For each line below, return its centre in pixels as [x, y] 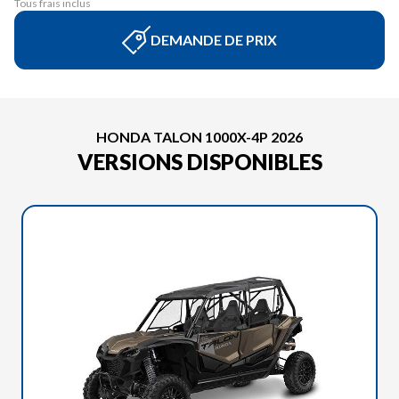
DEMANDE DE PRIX [214, 40]
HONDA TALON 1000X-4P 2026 [199, 137]
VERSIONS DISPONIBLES [199, 162]
